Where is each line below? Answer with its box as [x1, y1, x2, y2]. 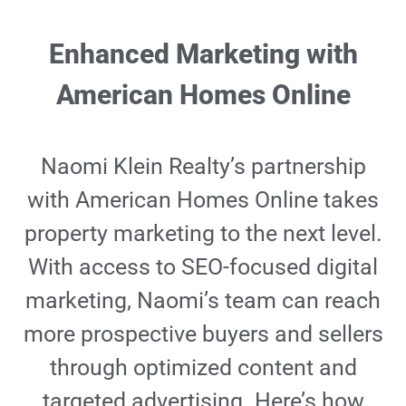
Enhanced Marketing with [48, 38, 358, 70]
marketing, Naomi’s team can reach [25, 287, 381, 314]
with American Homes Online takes [27, 187, 379, 213]
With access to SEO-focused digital [28, 254, 378, 280]
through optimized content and [49, 354, 357, 381]
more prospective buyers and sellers [23, 321, 383, 347]
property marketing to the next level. [24, 220, 382, 246]
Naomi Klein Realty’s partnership [40, 153, 366, 179]
